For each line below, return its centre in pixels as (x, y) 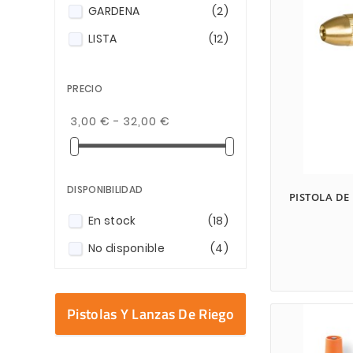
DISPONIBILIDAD (105, 189)
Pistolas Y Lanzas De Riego (150, 314)
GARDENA (114, 11)
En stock (112, 220)
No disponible (126, 248)
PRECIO (85, 88)
